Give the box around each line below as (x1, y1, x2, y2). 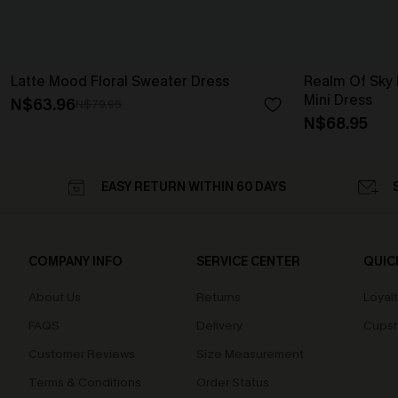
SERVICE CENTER (195, 253, 300, 270)
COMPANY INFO (28, 253, 123, 270)
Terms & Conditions (28, 374, 141, 391)
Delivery (195, 317, 243, 334)
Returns (195, 289, 241, 306)
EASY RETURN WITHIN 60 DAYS (100, 179, 286, 195)
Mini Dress (304, 91, 372, 109)
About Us (28, 289, 81, 306)
